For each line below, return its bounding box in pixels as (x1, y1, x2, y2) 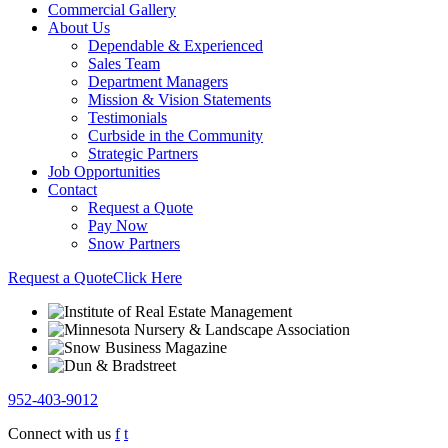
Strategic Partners (88, 144, 198, 162)
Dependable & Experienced (88, 36, 263, 54)
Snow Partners (88, 234, 180, 252)
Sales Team (88, 54, 160, 72)
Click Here (113, 268, 182, 286)
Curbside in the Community (88, 126, 263, 144)
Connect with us (8, 424, 115, 442)
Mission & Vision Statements (88, 90, 271, 108)
